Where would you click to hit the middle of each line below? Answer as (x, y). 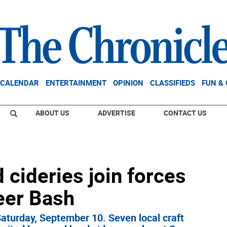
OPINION (128, 83)
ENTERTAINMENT (76, 83)
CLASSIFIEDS (173, 83)
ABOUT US (52, 113)
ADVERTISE (117, 113)
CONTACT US (185, 113)
